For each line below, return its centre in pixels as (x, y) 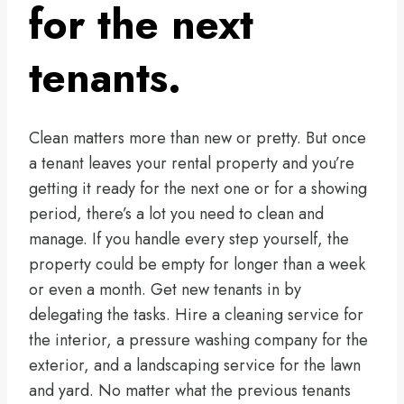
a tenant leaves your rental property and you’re (192, 164)
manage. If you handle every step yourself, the (189, 239)
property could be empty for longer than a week (197, 265)
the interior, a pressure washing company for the (198, 340)
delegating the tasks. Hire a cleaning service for (196, 315)
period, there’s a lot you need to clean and (176, 214)
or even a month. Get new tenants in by (165, 290)
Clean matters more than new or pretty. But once (197, 138)
